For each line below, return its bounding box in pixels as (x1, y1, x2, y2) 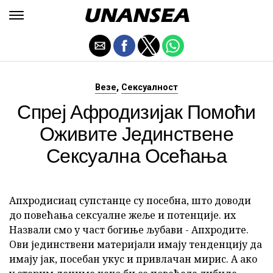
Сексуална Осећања (46, 140, 227, 169)
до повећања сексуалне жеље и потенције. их (9, 208, 236, 222)
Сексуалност (121, 82, 178, 93)
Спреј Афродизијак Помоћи (17, 96, 256, 126)
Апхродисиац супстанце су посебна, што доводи (9, 194, 251, 207)
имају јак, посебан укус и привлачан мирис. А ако (9, 252, 257, 266)
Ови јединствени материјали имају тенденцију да (9, 238, 262, 251)
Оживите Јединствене (40, 118, 233, 147)
